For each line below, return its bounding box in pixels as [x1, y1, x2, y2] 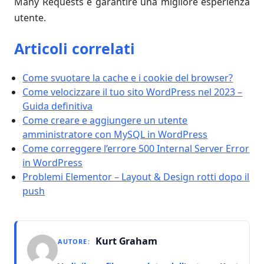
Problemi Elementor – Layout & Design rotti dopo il [22, 170, 250, 184]
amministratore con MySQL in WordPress [22, 128, 208, 141]
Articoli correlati [14, 38, 135, 59]
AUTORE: [58, 237, 90, 246]
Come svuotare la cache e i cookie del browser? [22, 71, 233, 85]
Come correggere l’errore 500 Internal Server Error [22, 142, 250, 156]
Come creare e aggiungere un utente [22, 114, 188, 127]
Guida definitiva [22, 100, 93, 113]
